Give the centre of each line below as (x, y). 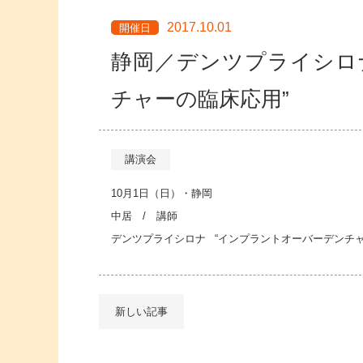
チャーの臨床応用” (200, 99)
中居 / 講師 (144, 216)
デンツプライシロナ (160, 239)
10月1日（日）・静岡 (162, 194)
